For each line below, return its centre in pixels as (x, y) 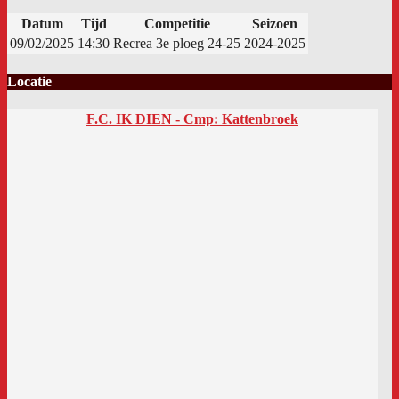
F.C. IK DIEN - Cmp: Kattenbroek (192, 118)
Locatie (29, 81)
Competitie (177, 24)
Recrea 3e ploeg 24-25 (177, 44)
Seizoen (275, 24)
